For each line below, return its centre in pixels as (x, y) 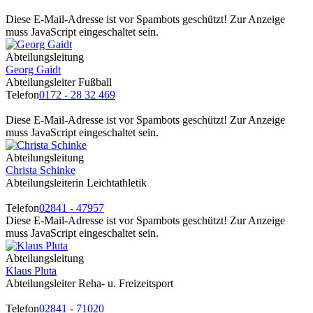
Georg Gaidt (33, 69)
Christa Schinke (41, 170)
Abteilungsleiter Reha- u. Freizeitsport (89, 283)
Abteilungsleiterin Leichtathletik (76, 182)
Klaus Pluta (31, 270)
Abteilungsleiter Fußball (59, 82)
